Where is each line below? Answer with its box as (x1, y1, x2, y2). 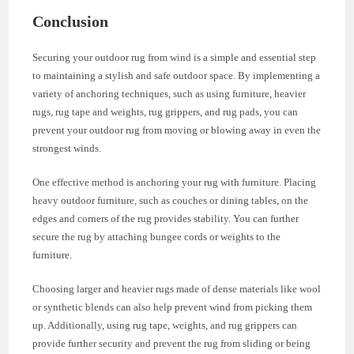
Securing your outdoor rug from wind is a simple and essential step (32, 51, 317, 63)
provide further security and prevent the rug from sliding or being (32, 337, 311, 349)
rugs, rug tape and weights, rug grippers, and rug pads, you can (32, 105, 299, 118)
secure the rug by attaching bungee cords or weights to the (32, 230, 281, 243)
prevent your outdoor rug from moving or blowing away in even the (32, 123, 322, 136)
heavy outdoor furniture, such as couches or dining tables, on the (32, 194, 309, 206)
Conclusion (32, 12, 109, 30)
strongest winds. (32, 141, 102, 154)
